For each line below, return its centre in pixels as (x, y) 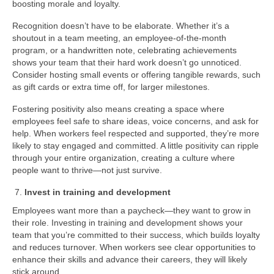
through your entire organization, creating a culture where (124, 158)
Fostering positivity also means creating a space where (118, 109)
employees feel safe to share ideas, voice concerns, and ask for (135, 121)
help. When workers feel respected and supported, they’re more (136, 133)
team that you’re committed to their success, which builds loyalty (136, 235)
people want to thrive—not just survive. (87, 170)
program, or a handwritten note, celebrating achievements (124, 50)
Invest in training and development (98, 192)
